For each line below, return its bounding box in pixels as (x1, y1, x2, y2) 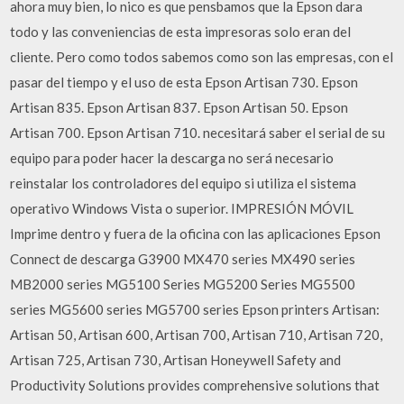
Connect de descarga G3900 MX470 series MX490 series (10, 251, 356, 267)
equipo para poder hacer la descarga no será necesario (10, 150, 335, 166)
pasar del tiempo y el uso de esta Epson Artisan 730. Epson (10, 74, 359, 90)
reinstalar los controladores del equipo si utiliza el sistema (10, 175, 357, 191)
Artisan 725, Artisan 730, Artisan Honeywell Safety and (10, 352, 342, 368)
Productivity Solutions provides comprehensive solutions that (10, 377, 381, 393)
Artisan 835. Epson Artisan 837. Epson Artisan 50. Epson (10, 99, 349, 115)
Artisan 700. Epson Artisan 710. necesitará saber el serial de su (10, 124, 386, 141)
